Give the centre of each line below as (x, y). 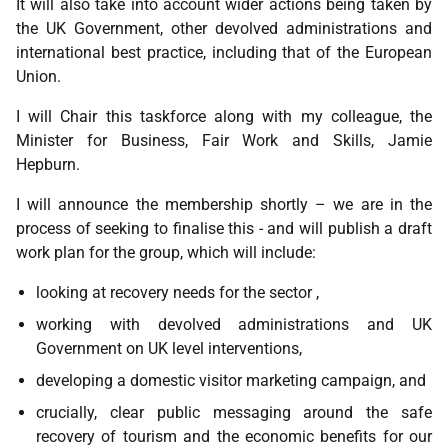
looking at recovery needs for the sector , (177, 292)
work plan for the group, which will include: (166, 252)
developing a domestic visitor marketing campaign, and (231, 380)
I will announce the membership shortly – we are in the (224, 204)
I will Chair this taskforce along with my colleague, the (224, 116)
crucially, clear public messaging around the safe (234, 412)
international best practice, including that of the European (224, 52)
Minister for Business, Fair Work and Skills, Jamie (224, 140)
